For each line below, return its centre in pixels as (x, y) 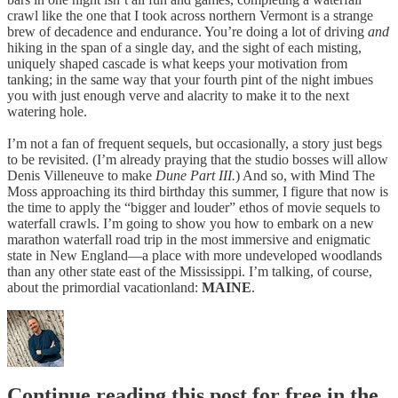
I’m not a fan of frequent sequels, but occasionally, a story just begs (195, 143)
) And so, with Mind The (305, 175)
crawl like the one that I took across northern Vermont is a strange (190, 15)
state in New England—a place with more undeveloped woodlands (195, 255)
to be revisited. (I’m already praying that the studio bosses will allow (198, 159)
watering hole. (47, 111)
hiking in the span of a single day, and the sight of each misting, (184, 47)
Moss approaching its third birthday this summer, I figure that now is (198, 191)
